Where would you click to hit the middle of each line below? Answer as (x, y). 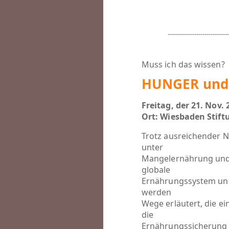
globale (156, 170)
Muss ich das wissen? (183, 64)
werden (157, 192)
